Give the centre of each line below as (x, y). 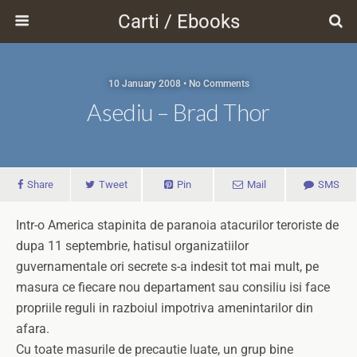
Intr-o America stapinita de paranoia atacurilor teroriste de (177, 225)
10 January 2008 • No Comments (178, 84)
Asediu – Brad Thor (178, 112)
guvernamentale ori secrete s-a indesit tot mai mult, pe (167, 267)
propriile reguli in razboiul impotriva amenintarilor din (165, 308)
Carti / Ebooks (178, 22)
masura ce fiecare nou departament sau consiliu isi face (173, 287)
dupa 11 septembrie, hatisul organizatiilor (132, 246)
